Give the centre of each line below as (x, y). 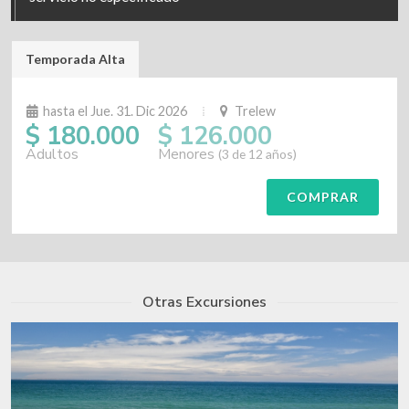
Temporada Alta (75, 59)
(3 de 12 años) (257, 154)
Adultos (52, 154)
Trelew (254, 111)
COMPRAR (323, 197)
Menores (188, 154)
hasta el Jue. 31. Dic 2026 (115, 111)
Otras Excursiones (204, 302)
